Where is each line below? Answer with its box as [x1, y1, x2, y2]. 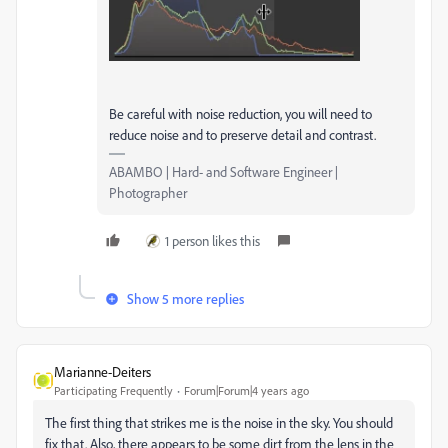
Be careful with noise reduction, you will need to [109, 104, 372, 122]
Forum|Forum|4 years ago [184, 382, 309, 398]
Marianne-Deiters [54, 362, 151, 380]
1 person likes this [165, 231, 260, 249]
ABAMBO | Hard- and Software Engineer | [109, 162, 338, 180]
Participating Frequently [54, 382, 173, 398]
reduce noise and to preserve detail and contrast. [109, 125, 376, 143]
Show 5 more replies [127, 289, 244, 307]
